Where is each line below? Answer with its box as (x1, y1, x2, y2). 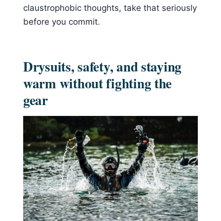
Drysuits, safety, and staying (23, 56, 182, 76)
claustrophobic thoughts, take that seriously (23, 2, 197, 13)
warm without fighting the (23, 73, 172, 93)
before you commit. (23, 16, 100, 27)
